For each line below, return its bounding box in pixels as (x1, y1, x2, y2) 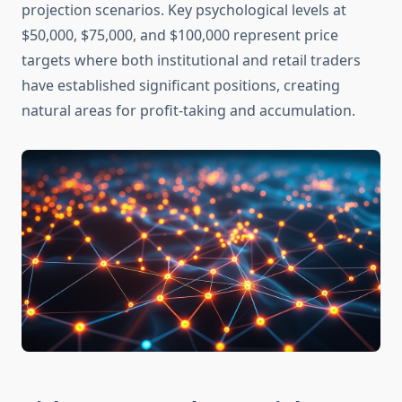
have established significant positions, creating (22, 75, 340, 96)
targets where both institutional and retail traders (22, 50, 361, 71)
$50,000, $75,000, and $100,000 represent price (22, 25, 338, 46)
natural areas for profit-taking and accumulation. (22, 100, 355, 121)
